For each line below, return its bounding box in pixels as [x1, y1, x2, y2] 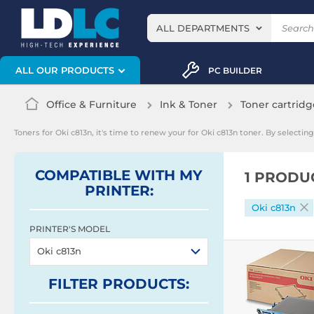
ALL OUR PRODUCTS [15, 64, 114, 76]
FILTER [48, 275, 102, 292]
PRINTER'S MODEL [29, 224, 110, 234]
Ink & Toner [160, 98, 217, 111]
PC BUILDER [207, 64, 262, 76]
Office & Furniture [46, 98, 137, 111]
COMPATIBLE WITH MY [35, 167, 203, 184]
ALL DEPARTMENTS [156, 22, 250, 34]
